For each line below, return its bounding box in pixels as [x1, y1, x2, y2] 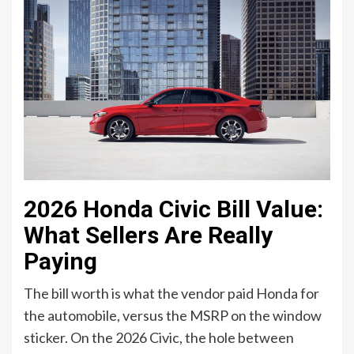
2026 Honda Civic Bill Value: [24, 195, 323, 224]
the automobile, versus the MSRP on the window [24, 307, 322, 325]
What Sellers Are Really [24, 221, 273, 250]
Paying [24, 247, 97, 276]
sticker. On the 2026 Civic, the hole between [24, 329, 294, 347]
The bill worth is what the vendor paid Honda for [24, 284, 319, 303]
